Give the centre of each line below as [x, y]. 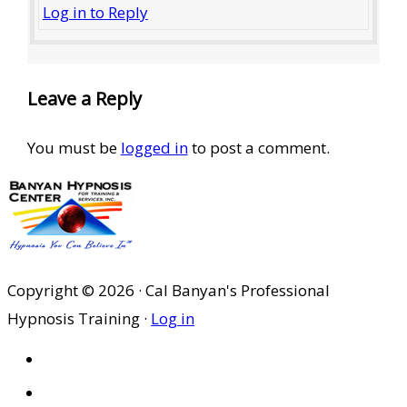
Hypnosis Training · [79, 318]
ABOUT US [98, 392]
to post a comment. [258, 147]
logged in [154, 147]
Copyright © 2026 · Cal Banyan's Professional [169, 290]
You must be [74, 147]
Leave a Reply [84, 98]
